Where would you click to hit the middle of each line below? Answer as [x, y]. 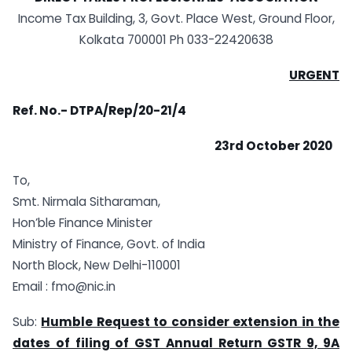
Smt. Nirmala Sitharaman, [86, 202]
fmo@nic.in [83, 287]
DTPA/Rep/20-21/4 [128, 110]
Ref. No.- [41, 110]
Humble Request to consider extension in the [191, 322]
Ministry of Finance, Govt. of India [109, 244]
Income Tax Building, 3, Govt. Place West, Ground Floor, [176, 19]
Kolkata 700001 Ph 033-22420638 [176, 40]
